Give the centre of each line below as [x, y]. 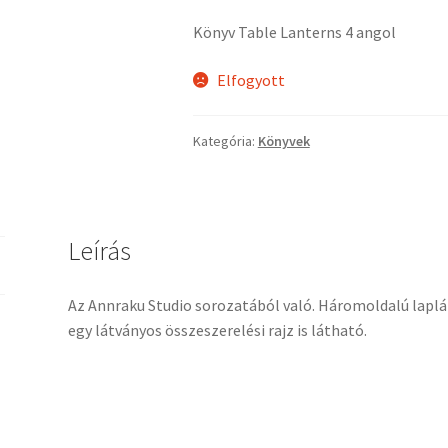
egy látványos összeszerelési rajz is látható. [217, 330]
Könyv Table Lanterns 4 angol [294, 32]
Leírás [99, 251]
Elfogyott [251, 79]
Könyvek [283, 141]
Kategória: [225, 141]
